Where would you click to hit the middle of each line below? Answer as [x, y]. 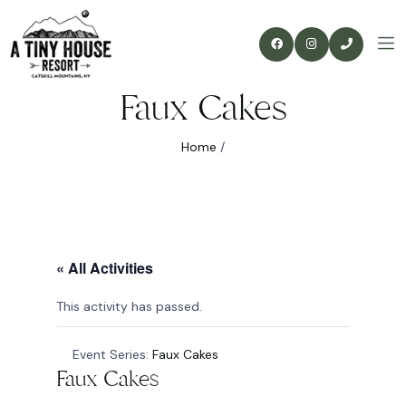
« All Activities [105, 268]
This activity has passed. [129, 307]
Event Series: [112, 355]
